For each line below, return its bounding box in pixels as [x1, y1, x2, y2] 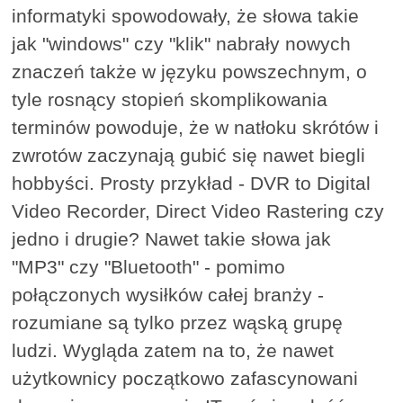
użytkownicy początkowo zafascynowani [12, 367, 359, 389]
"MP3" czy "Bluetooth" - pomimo [12, 255, 286, 277]
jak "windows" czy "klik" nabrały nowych [12, 32, 352, 54]
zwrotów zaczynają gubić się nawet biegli [12, 144, 366, 166]
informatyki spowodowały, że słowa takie [12, 4, 360, 26]
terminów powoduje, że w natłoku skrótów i [12, 116, 380, 138]
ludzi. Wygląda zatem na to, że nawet [12, 339, 335, 361]
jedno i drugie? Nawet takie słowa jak [12, 228, 332, 249]
